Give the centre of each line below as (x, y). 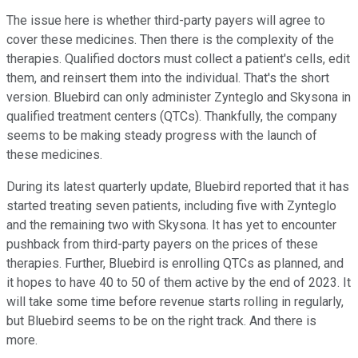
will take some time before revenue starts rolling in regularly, (175, 301)
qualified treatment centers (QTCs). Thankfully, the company (172, 116)
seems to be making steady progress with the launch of (162, 135)
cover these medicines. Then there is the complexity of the (170, 39)
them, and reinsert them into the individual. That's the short (168, 78)
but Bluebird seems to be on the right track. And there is (161, 320)
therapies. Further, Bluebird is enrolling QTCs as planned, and (175, 263)
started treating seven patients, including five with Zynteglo (171, 205)
